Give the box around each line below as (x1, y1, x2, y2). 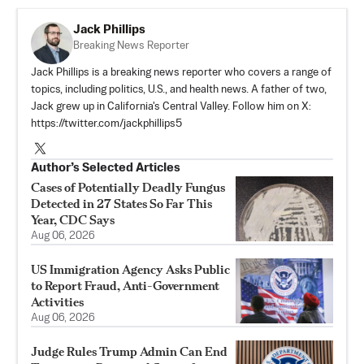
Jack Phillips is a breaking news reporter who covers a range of (31, 67, 331, 79)
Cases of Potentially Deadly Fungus (31, 180, 225, 196)
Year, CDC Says (31, 212, 115, 228)
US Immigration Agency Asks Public (31, 262, 230, 278)
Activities (31, 294, 84, 310)
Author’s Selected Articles (31, 162, 180, 175)
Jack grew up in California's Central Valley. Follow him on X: (31, 102, 311, 113)
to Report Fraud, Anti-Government (31, 278, 219, 294)
